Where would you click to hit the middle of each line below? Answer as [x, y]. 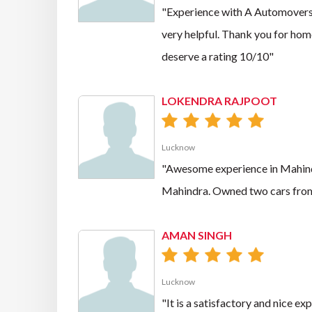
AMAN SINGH [197, 235]
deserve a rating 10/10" [218, 56]
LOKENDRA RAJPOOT [219, 101]
